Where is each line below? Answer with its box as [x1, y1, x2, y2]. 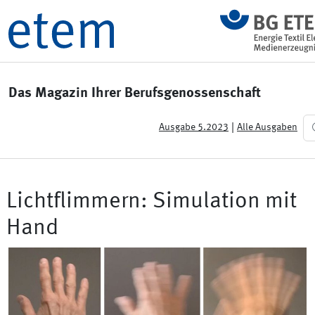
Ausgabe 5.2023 [159, 122, 229, 133]
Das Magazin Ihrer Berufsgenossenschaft [8, 86, 261, 101]
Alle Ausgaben [237, 122, 297, 133]
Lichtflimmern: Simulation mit [6, 191, 297, 213]
